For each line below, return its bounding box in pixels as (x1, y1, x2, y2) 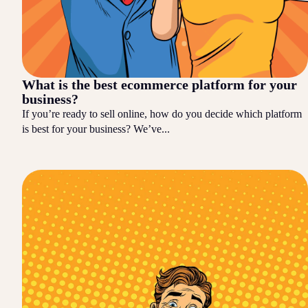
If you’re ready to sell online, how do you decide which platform (22, 107, 302, 120)
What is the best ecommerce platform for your (22, 76, 297, 92)
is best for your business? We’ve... (22, 122, 170, 135)
